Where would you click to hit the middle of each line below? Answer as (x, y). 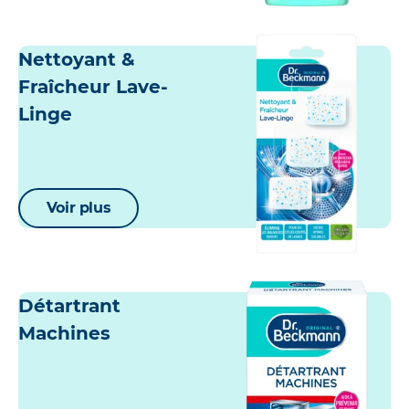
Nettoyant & (77, 60)
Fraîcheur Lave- (93, 87)
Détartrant (69, 306)
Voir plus (79, 208)
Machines (64, 334)
